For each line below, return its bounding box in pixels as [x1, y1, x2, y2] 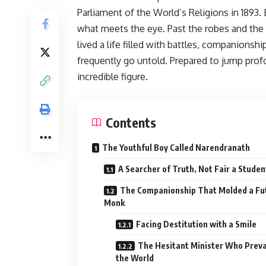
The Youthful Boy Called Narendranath [102, 142, 250, 153]
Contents [106, 114, 156, 131]
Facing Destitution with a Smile [136, 219, 256, 229]
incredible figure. [77, 71, 148, 83]
